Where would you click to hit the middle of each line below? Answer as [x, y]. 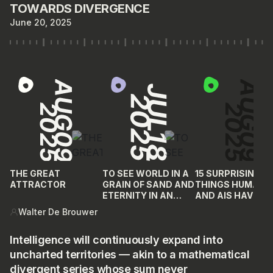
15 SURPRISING [228, 174]
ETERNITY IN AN [138, 196]
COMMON [216, 207]
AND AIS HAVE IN [232, 196]
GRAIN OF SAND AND [148, 185]
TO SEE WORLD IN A [146, 174]
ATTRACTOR [38, 185]
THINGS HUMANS [233, 185]
